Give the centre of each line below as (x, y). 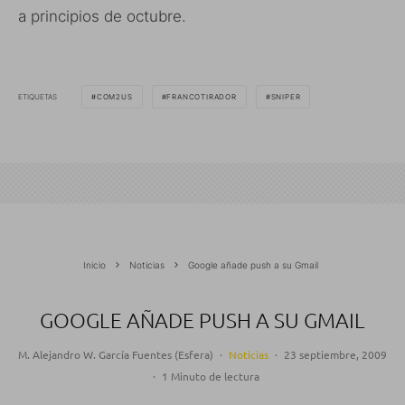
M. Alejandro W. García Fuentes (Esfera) (116, 355)
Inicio (94, 265)
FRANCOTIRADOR (202, 97)
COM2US (114, 97)
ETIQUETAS (38, 96)
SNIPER (286, 97)
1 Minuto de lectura (210, 377)
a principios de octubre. (102, 17)
